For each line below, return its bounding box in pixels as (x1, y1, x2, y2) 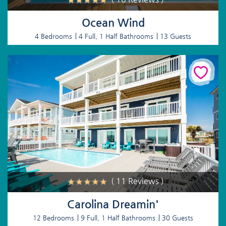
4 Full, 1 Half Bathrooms (79, 32, 153, 40)
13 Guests (160, 32, 191, 40)
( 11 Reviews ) (111, 176, 164, 186)
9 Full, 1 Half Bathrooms (81, 213, 155, 221)
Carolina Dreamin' (67, 197, 159, 210)
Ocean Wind (81, 16, 145, 29)
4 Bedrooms (35, 32, 72, 40)
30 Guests (162, 213, 193, 221)
